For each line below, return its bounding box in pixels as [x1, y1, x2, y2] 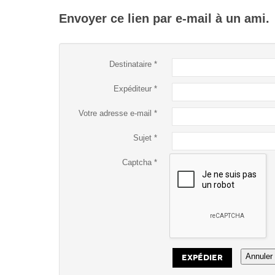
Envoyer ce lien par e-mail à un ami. [59, 12, 269, 25]
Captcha [122, 158, 152, 167]
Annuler [246, 251, 273, 261]
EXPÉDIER [182, 252, 223, 263]
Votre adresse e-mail [79, 109, 152, 118]
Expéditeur [114, 84, 152, 93]
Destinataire [109, 60, 152, 69]
